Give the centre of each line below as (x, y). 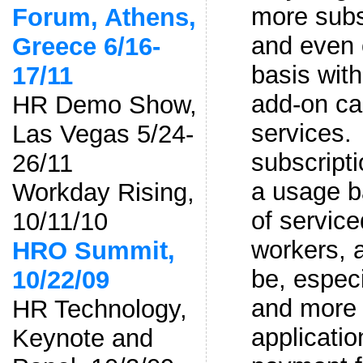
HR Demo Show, (104, 105)
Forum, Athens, (104, 17)
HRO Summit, (93, 250)
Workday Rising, (103, 192)
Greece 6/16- (86, 46)
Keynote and (82, 338)
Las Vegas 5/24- (102, 134)
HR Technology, (99, 309)
